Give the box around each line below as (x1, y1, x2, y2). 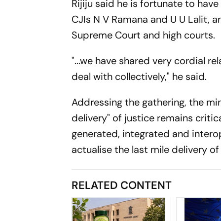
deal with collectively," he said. (72, 70, 207, 83)
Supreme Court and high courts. (72, 28, 216, 41)
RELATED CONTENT (72, 178, 172, 192)
